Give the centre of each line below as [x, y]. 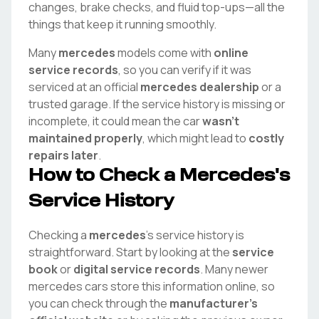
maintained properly [85, 138]
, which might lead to [195, 138]
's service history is [195, 235]
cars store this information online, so [179, 286]
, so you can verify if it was [185, 70]
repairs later [63, 155]
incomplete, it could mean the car [114, 121]
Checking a [59, 235]
